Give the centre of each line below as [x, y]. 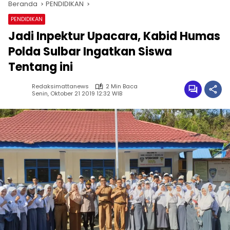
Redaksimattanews [60, 87]
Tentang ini [41, 67]
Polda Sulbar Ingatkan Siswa [90, 52]
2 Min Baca [122, 87]
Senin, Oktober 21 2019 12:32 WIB [77, 93]
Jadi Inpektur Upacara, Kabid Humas [114, 36]
